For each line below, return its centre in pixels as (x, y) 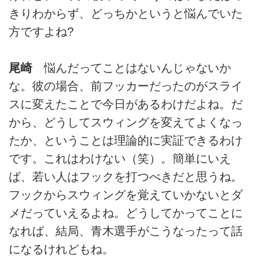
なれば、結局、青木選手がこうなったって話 (126, 231)
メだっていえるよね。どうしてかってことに (126, 213)
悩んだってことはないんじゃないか (132, 68)
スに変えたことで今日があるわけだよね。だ (126, 104)
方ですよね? (41, 31)
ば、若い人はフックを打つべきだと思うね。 (126, 177)
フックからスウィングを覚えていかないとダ (126, 195)
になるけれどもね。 (61, 249)
